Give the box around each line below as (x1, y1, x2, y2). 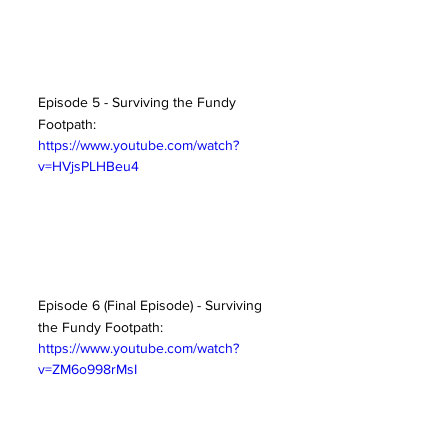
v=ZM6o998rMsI (38, 361, 137, 378)
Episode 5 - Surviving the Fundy (38, 94, 240, 110)
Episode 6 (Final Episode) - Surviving (38, 297, 266, 314)
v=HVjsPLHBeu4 (38, 158, 139, 174)
